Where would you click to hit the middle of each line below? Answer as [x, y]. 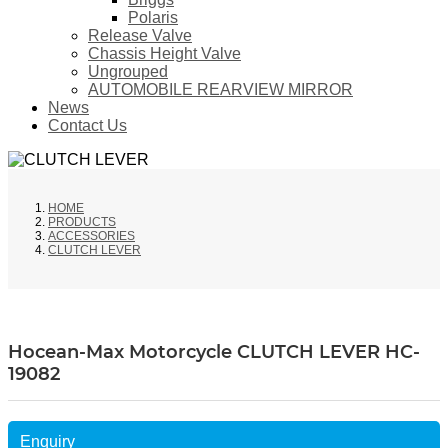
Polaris [153, 18]
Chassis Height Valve [164, 54]
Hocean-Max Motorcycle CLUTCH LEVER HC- [214, 352]
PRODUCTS [82, 222]
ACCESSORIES [91, 236]
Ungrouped [128, 72]
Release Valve [140, 36]
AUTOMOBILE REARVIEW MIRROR [220, 90]
